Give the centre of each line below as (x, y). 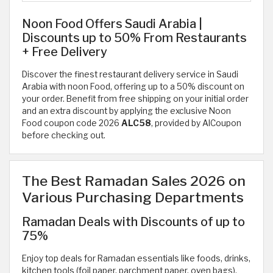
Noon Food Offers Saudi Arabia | (112, 24)
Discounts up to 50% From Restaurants (134, 38)
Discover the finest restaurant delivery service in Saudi (130, 75)
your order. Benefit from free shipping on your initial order (135, 99)
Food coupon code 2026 (72, 123)
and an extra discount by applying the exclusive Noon (126, 111)
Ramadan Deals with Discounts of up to (133, 222)
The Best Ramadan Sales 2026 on (134, 181)
